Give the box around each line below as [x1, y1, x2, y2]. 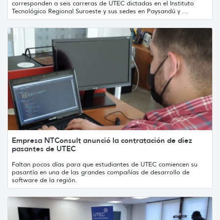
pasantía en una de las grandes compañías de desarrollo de [12, 167, 190, 176]
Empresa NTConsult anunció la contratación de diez [12, 135, 192, 145]
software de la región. [12, 175, 77, 184]
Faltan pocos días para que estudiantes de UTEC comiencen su [12, 160, 197, 168]
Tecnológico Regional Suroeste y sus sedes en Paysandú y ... [12, 6, 188, 15]
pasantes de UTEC [12, 143, 76, 153]
